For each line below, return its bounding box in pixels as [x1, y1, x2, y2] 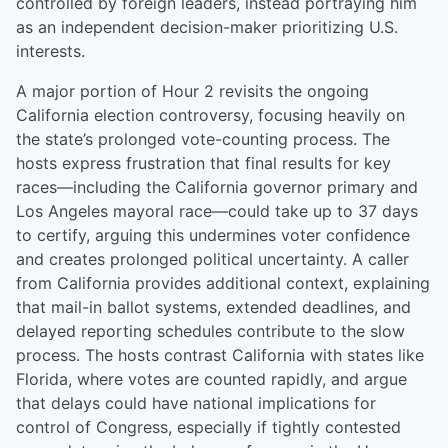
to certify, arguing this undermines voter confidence [16, 225, 410, 245]
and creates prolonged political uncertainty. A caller [16, 249, 409, 269]
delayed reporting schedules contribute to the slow [16, 321, 405, 341]
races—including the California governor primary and [16, 177, 418, 197]
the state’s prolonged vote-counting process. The [16, 129, 390, 149]
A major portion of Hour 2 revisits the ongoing [16, 81, 369, 101]
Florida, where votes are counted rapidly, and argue [16, 369, 407, 389]
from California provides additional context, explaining [16, 273, 430, 293]
